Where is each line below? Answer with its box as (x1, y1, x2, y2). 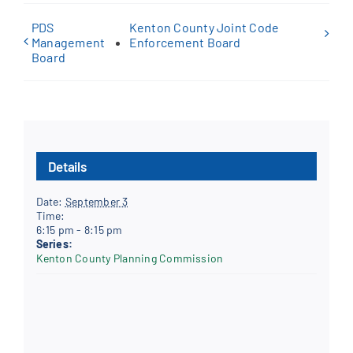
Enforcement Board (128, 35, 241, 50)
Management (32, 35, 106, 50)
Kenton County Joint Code (128, 20, 280, 35)
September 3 (65, 194, 128, 208)
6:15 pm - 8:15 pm (35, 222, 123, 236)
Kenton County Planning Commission (35, 251, 224, 265)
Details (47, 158, 87, 174)
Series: (35, 236, 73, 251)
